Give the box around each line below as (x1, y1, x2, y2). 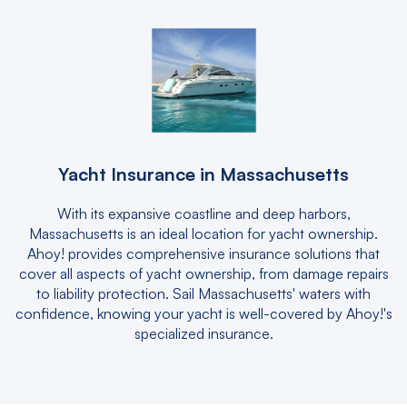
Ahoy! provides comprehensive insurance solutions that (27, 244, 380, 263)
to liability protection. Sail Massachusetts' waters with (36, 284, 371, 303)
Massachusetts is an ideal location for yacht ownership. (29, 224, 378, 243)
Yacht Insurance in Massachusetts (58, 163, 349, 185)
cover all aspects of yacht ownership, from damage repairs (18, 264, 389, 283)
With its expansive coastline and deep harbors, (56, 204, 351, 223)
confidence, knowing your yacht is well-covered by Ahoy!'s (15, 304, 392, 323)
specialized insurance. (134, 324, 273, 342)
